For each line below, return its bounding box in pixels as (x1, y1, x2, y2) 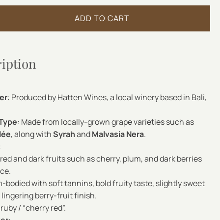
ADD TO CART (74, 13, 130, 24)
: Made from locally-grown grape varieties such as (17, 116, 194, 128)
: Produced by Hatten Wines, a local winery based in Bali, (7, 92, 207, 103)
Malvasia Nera (92, 129, 144, 140)
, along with (11, 129, 54, 140)
